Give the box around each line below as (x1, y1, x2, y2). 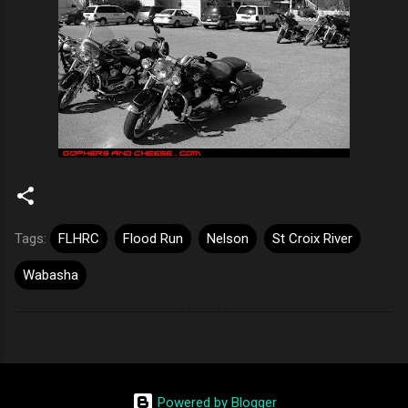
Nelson (207, 229, 249, 247)
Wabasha (23, 266, 78, 283)
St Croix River (272, 229, 352, 247)
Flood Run (123, 229, 183, 247)
